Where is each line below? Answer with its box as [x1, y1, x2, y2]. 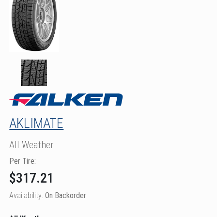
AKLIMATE [9, 115, 64, 131]
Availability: [9, 190, 46, 200]
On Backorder [45, 190, 87, 200]
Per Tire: [9, 156, 36, 166]
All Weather [9, 139, 54, 151]
